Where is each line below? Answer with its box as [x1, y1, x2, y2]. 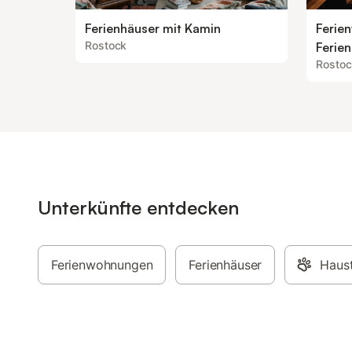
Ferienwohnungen [51, 257, 153, 273]
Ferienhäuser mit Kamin [85, 20, 221, 36]
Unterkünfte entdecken [38, 196, 239, 219]
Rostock [85, 38, 127, 52]
